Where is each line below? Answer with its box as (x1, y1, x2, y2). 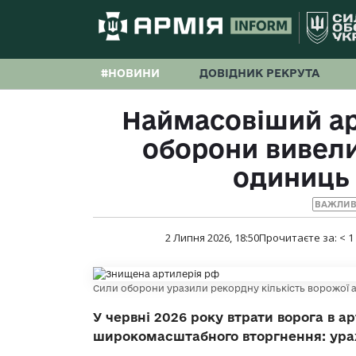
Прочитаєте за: (258, 230, 339, 246)
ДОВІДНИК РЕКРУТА (199, 67, 319, 79)
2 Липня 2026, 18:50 (164, 230, 259, 246)
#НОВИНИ (101, 67, 160, 79)
